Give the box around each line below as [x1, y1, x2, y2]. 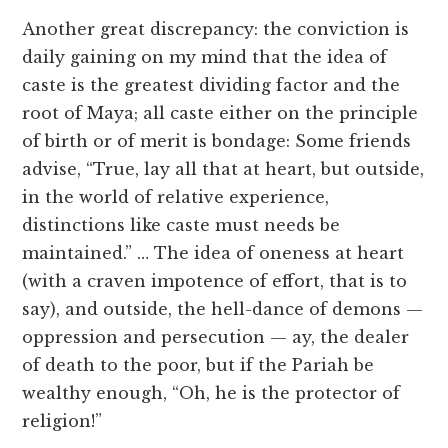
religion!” [22, 411, 103, 432]
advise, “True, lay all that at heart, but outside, [22, 159, 425, 180]
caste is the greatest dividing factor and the [22, 75, 401, 96]
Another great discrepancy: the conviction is [22, 19, 410, 40]
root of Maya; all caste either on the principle [22, 103, 419, 124]
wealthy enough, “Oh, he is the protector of [22, 383, 401, 404]
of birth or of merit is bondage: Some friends [22, 131, 412, 152]
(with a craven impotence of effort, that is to [22, 271, 408, 292]
